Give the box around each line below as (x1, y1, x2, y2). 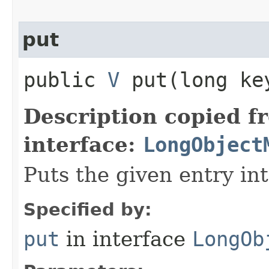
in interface (59, 226, 192, 251)
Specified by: (23, 199, 152, 220)
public (23, 67, 107, 92)
